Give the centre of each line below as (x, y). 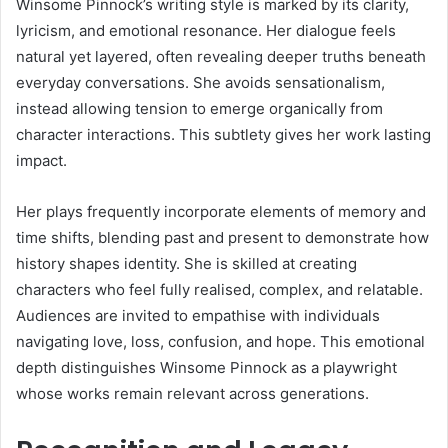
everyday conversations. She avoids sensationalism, (200, 82)
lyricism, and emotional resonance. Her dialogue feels (206, 30)
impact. (41, 160)
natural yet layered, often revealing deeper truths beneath (221, 56)
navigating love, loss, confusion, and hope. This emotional (220, 341)
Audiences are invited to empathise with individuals (198, 315)
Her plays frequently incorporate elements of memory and (221, 211)
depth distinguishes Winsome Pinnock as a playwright (206, 367)
